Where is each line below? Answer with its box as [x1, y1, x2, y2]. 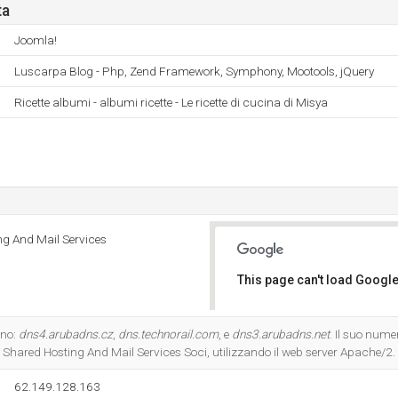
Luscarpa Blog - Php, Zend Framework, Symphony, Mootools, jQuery [14, 64, 374, 78]
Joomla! [14, 33, 57, 47]
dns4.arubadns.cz [19, 327, 113, 341]
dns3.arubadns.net [232, 327, 330, 341]
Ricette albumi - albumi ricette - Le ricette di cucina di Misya [14, 95, 328, 109]
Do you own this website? [250, 320, 375, 332]
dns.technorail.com [118, 327, 219, 341]
